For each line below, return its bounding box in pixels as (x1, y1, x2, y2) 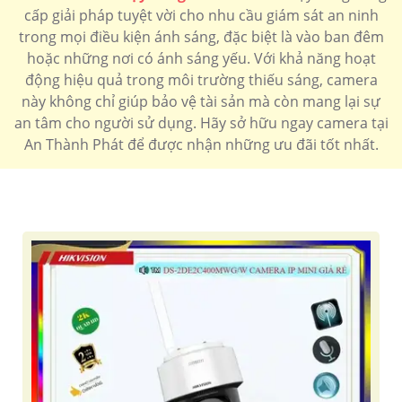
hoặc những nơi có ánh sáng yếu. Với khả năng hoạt (26, 48, 376, 69)
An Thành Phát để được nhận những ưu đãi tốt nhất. (23, 135, 379, 155)
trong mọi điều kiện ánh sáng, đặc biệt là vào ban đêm (18, 27, 384, 48)
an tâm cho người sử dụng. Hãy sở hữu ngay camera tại (13, 113, 389, 134)
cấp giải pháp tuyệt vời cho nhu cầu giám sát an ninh (23, 5, 379, 26)
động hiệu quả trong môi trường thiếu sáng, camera (24, 70, 378, 91)
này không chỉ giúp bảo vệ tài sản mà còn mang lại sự (22, 92, 380, 112)
